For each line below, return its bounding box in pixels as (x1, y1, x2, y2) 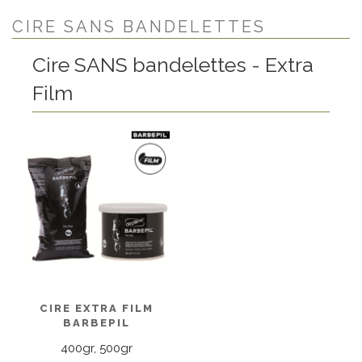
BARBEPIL (63, 317, 130, 330)
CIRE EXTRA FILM (39, 302, 154, 315)
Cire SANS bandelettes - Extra (32, 53, 314, 78)
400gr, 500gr (61, 341, 133, 356)
